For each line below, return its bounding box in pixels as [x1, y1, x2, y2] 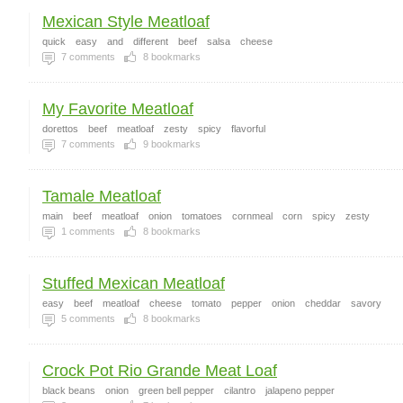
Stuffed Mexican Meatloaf [42, 274, 225, 292]
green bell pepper [139, 385, 214, 396]
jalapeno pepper [265, 385, 335, 396]
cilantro [224, 385, 255, 396]
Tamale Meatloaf [42, 187, 161, 205]
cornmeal [232, 210, 273, 221]
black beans [42, 385, 95, 396]
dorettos [42, 123, 78, 134]
